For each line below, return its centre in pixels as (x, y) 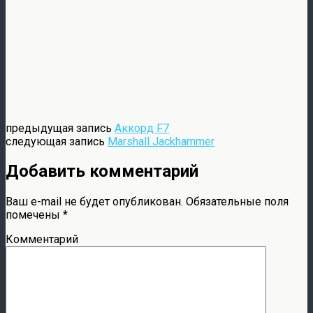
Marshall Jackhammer (161, 141)
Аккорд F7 (142, 128)
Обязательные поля (236, 202)
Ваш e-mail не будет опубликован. (94, 202)
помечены (34, 215)
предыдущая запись (60, 128)
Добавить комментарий (102, 172)
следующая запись (57, 141)
